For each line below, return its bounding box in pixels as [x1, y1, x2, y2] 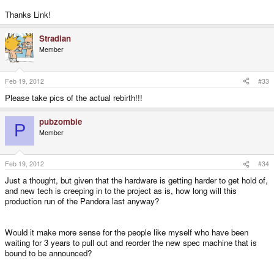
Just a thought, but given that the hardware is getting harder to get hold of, [5, 174, 268, 187]
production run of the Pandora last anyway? [5, 195, 159, 207]
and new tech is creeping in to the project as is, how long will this [5, 185, 237, 197]
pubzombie [39, 115, 82, 127]
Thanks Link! [5, 9, 51, 20]
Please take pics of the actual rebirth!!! [5, 91, 143, 103]
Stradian [39, 32, 71, 44]
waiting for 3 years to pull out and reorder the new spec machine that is [5, 237, 257, 249]
